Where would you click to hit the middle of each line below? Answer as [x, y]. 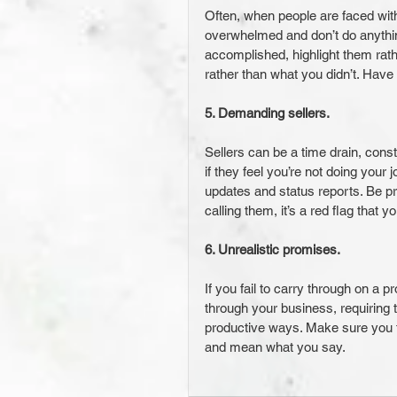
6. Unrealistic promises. [272, 249]
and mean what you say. [275, 347]
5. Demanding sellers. [267, 113]
